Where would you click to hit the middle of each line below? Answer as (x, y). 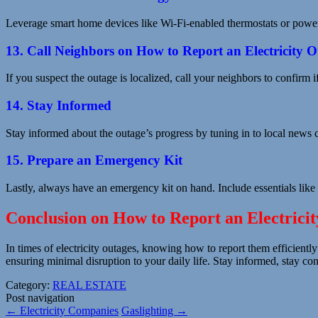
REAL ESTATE (89, 285)
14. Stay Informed (59, 105)
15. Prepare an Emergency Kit (94, 160)
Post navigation (40, 297)
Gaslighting (149, 310)
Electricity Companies (68, 310)
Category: (29, 285)
